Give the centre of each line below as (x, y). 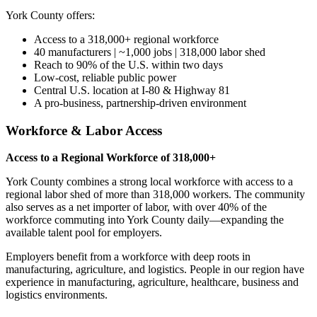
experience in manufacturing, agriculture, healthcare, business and (152, 282)
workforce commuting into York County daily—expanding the (145, 220)
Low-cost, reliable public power (105, 78)
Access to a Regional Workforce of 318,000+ (111, 158)
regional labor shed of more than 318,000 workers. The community (155, 195)
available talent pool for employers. (84, 233)
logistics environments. (57, 295)
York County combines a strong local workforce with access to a (149, 182)
